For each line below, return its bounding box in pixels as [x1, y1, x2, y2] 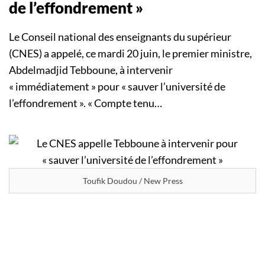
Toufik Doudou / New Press [82, 176, 183, 186]
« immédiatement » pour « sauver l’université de [9, 80, 225, 93]
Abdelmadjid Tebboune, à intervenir [9, 63, 173, 77]
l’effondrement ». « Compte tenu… [9, 96, 162, 110]
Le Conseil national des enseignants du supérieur [9, 30, 231, 44]
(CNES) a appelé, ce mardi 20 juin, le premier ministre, [9, 47, 252, 60]
